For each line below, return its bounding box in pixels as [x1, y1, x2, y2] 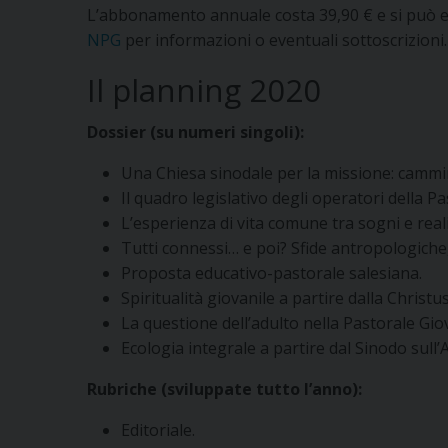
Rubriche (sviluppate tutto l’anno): [87, 378, 362, 401]
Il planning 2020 [87, 69, 321, 112]
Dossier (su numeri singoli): [87, 121, 304, 144]
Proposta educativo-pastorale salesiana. [121, 262, 422, 285]
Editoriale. [121, 419, 195, 442]
